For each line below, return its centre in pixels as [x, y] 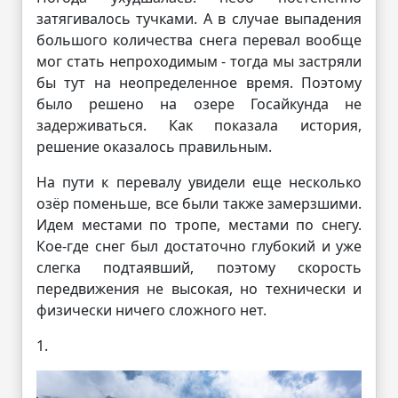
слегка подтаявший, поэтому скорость [199, 267]
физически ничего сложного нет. [153, 310]
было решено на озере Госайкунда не [199, 103]
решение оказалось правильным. [154, 146]
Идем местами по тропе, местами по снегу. [199, 224]
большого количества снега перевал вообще [199, 40]
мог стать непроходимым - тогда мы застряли [199, 61]
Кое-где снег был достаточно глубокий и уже [199, 246]
